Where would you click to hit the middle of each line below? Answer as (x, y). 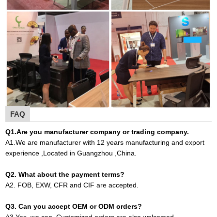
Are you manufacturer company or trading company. (103, 132)
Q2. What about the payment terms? (65, 175)
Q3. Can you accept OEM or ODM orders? (74, 207)
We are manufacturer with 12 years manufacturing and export (110, 143)
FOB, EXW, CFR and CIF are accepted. (77, 185)
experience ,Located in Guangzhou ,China (70, 153)
